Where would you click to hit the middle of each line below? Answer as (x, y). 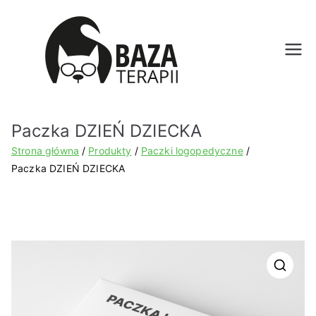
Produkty (110, 151)
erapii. (255, 104)
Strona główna (45, 151)
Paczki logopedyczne (192, 151)
